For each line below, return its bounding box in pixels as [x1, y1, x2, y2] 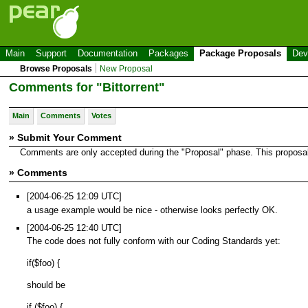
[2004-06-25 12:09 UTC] [27, 190, 122, 201]
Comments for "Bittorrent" [9, 80, 165, 94]
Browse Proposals [20, 64, 93, 74]
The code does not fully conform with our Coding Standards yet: [27, 236, 280, 247]
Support [36, 48, 67, 58]
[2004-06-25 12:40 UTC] [27, 222, 122, 233]
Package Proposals [199, 48, 281, 58]
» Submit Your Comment [9, 131, 122, 143]
